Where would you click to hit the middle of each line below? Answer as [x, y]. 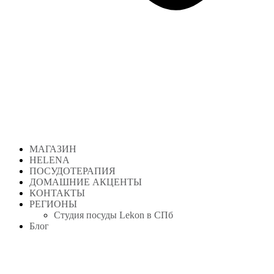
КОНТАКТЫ [57, 193]
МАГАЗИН [53, 149]
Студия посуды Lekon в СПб [113, 215]
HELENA [50, 160]
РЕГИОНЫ [53, 204]
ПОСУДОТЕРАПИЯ [72, 171]
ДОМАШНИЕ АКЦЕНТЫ [86, 182]
